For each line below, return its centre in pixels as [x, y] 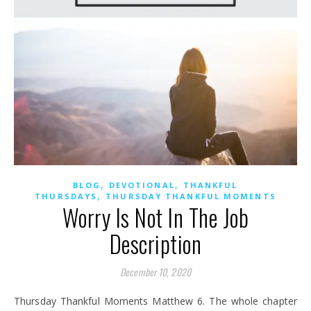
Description [155, 244]
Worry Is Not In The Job [155, 218]
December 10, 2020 [155, 272]
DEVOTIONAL [142, 185]
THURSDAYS [66, 196]
